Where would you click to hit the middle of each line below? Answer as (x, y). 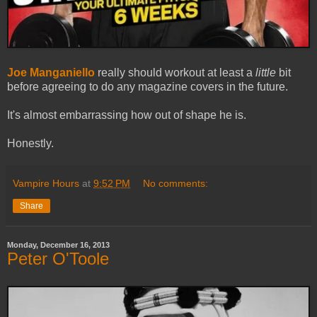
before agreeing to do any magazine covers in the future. (148, 86)
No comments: (176, 183)
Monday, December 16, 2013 (58, 244)
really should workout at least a (175, 72)
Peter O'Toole (58, 258)
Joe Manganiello (51, 72)
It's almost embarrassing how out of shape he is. (127, 115)
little (266, 72)
